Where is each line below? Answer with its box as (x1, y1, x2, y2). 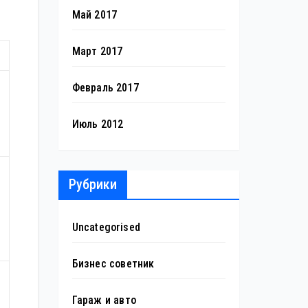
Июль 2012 (71, 118, 124, 131)
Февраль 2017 (71, 81, 139, 94)
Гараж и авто (71, 294, 136, 307)
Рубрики (68, 176, 117, 192)
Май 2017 (71, 8, 118, 21)
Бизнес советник (71, 257, 155, 270)
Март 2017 (71, 45, 123, 58)
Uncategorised (71, 221, 141, 234)
